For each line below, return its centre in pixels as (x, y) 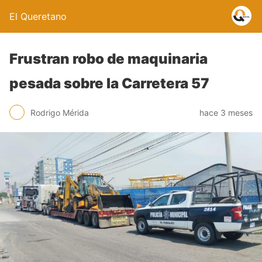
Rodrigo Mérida (60, 112)
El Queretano (38, 16)
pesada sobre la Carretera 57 (109, 83)
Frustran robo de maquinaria (108, 59)
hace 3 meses (226, 112)
